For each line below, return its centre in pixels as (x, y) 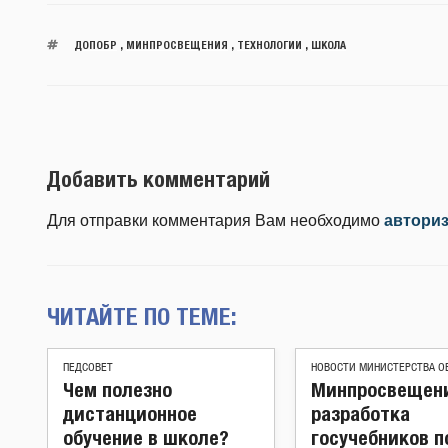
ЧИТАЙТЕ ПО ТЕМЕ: (142, 315)
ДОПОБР (95, 44)
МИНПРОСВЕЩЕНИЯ (176, 44)
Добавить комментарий (158, 179)
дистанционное (130, 413)
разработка (360, 413)
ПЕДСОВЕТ (88, 367)
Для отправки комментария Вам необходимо (215, 220)
